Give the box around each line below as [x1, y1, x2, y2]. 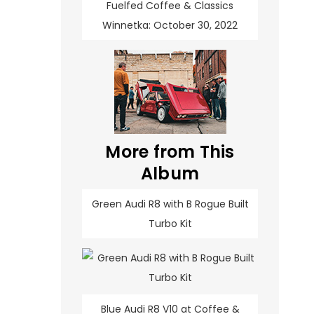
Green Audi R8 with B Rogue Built [91, 197, 249, 212]
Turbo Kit [148, 217, 192, 231]
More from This [105, 140, 235, 164]
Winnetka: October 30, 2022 [102, 18, 238, 33]
